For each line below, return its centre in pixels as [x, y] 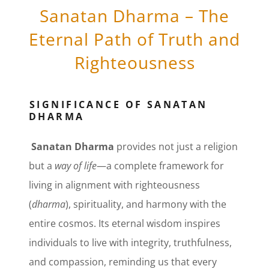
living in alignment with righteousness [114, 185]
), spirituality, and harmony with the [146, 204]
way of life [76, 166]
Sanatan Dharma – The [134, 16]
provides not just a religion [176, 147]
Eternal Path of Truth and [134, 39]
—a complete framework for [160, 166]
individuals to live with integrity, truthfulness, [130, 243]
